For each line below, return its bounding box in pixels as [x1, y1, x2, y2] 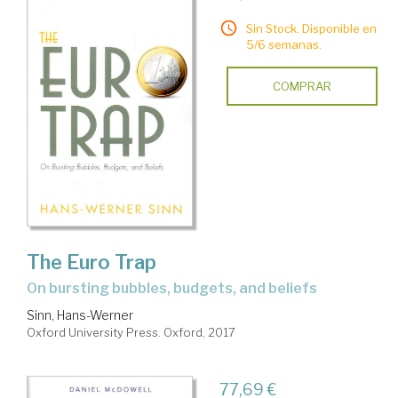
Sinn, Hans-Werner [27, 307, 133, 323]
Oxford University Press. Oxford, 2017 [27, 325, 235, 340]
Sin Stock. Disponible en [245, 21, 377, 36]
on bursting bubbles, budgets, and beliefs [37, 280, 317, 298]
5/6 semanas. [245, 37, 322, 52]
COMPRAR [272, 79, 331, 94]
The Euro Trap [27, 251, 156, 275]
